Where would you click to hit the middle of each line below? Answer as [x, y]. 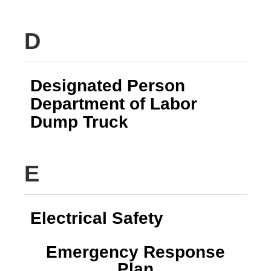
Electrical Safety [97, 218]
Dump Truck [79, 122]
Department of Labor [114, 103]
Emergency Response [135, 252]
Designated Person [108, 85]
